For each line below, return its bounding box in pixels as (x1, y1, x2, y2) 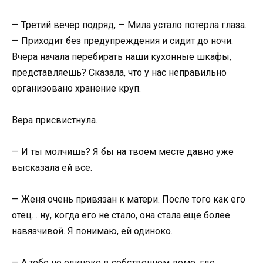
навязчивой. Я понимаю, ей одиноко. (12, 225, 173, 237)
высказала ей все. (12, 162, 92, 174)
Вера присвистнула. (12, 114, 97, 126)
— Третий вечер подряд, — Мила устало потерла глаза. (12, 19, 247, 31)
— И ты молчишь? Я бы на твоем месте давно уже (12, 146, 234, 158)
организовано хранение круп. (12, 82, 141, 94)
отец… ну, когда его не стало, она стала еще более (12, 210, 230, 221)
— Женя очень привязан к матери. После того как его (12, 194, 245, 205)
